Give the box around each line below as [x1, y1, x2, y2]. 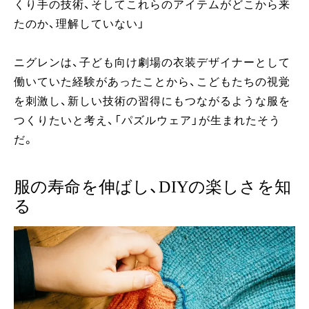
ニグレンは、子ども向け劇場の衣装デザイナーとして [14, 56, 290, 68]
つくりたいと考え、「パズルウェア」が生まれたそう [14, 114, 281, 126]
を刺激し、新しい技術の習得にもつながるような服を [14, 94, 290, 107]
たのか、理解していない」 [14, 17, 145, 30]
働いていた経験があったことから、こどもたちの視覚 [14, 75, 290, 88]
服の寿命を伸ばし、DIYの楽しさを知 [14, 177, 291, 196]
